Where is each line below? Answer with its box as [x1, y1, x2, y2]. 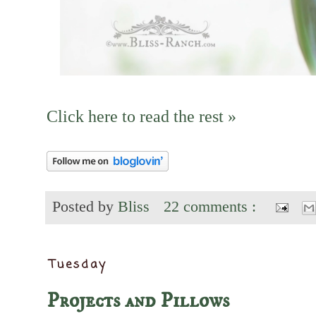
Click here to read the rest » [47, 106, 236, 126]
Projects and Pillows [47, 288, 230, 315]
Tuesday [49, 256, 108, 274]
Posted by [52, 197, 118, 215]
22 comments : [164, 197, 261, 215]
